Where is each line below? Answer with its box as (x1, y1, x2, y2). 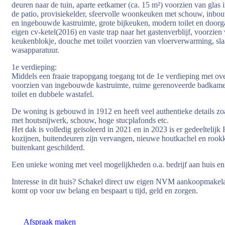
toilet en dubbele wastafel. (12, 90, 94, 98)
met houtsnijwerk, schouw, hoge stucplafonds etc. (12, 116, 169, 125)
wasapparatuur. (12, 46, 59, 54)
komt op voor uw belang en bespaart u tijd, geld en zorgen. (12, 186, 198, 195)
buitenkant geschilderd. (12, 143, 85, 152)
